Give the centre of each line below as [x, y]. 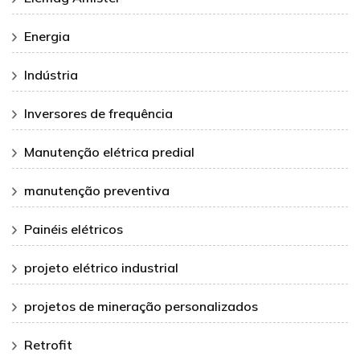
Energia [47, 37]
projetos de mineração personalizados [141, 307]
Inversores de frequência [98, 114]
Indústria [51, 75]
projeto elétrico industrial [101, 268]
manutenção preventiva [97, 191]
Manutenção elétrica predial [109, 152]
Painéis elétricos [74, 229]
